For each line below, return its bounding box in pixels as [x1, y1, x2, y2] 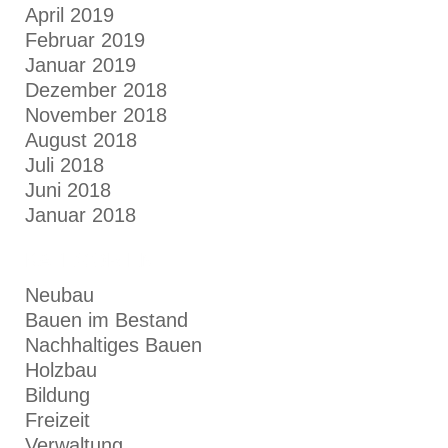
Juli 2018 [25, 154, 104, 176]
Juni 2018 [25, 179, 111, 201]
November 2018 [25, 104, 167, 126]
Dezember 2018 [25, 79, 167, 101]
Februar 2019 [25, 29, 145, 51]
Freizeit [25, 409, 90, 431]
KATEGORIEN [25, 249, 154, 271]
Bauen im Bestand [25, 309, 188, 331]
